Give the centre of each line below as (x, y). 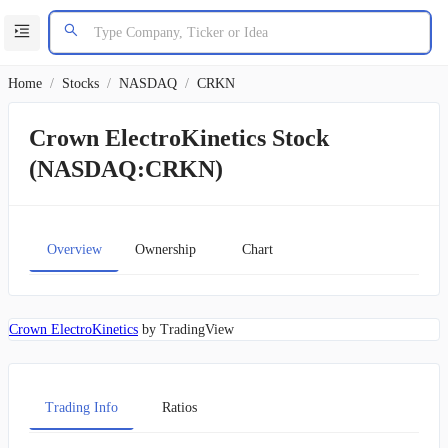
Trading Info (81, 407)
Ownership (165, 249)
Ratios (179, 407)
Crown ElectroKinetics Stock (179, 138)
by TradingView (186, 329)
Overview (74, 249)
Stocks (80, 83)
